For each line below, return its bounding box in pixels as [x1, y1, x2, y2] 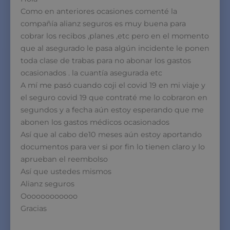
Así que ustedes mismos [21, 166, 111, 176]
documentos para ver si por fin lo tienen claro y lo [21, 142, 205, 151]
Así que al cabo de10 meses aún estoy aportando [21, 129, 202, 139]
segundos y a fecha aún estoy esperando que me [21, 105, 204, 114]
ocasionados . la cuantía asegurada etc [21, 68, 162, 78]
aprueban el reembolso [21, 154, 108, 164]
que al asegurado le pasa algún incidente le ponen [21, 43, 209, 53]
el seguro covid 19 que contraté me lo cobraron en [21, 92, 207, 102]
